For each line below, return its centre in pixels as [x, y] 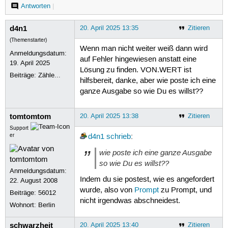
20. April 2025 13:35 [109, 28]
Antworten [35, 6]
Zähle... [50, 75]
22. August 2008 [34, 180]
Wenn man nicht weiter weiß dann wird [144, 49]
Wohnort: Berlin [33, 205]
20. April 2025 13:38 [109, 116]
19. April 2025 [30, 63]
